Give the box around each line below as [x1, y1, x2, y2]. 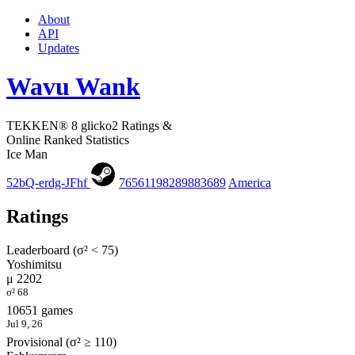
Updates [38, 41, 79, 55]
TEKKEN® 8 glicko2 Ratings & [6, 118, 172, 132]
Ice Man [6, 147, 48, 161]
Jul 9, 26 [6, 318, 43, 330]
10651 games [6, 303, 73, 318]
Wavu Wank [6, 72, 140, 101]
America [228, 175, 271, 189]
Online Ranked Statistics [6, 132, 129, 147]
